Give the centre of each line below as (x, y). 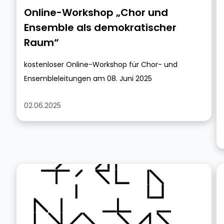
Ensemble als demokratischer (100, 27)
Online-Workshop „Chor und (96, 12)
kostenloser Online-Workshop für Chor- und (101, 64)
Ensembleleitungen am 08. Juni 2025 (88, 78)
